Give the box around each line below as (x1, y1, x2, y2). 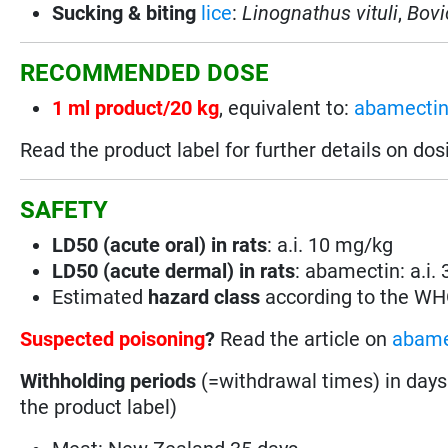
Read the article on (220, 326, 388, 351)
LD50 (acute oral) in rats (52, 232, 268, 257)
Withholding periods (20, 368, 202, 393)
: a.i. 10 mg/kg (267, 232, 394, 257)
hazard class (143, 284, 261, 309)
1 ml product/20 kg (52, 95, 220, 120)
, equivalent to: (219, 95, 355, 120)
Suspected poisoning (20, 326, 206, 351)
